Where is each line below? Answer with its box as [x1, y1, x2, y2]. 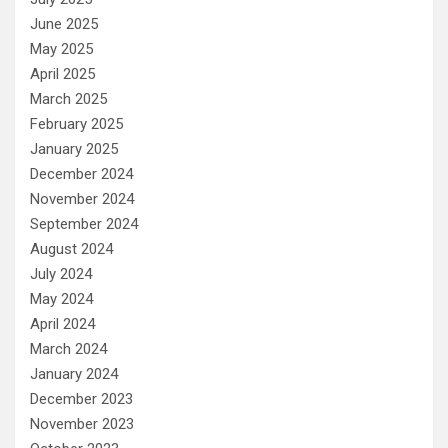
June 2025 [30, 14, 98, 33]
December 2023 [30, 389, 133, 408]
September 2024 [30, 214, 138, 233]
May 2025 [30, 39, 93, 58]
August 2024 [30, 239, 113, 258]
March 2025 [30, 89, 107, 108]
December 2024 [30, 164, 133, 183]
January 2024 [30, 364, 118, 383]
